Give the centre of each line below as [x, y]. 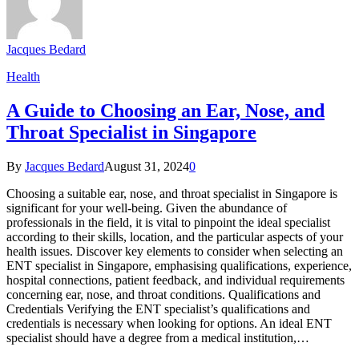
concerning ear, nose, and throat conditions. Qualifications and [163, 294]
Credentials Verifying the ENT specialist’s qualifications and [158, 309]
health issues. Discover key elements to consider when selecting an [175, 251]
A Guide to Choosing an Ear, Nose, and [165, 110]
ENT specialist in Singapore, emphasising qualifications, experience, [179, 265]
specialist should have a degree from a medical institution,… [158, 337]
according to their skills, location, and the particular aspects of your [175, 236]
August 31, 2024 [147, 166]
